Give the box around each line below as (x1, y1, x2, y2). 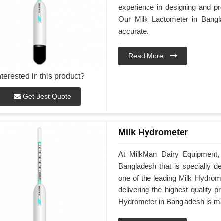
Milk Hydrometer (118, 127, 188, 137)
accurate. (118, 27, 150, 36)
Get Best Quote (20, 92, 71, 100)
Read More (128, 52, 165, 60)
